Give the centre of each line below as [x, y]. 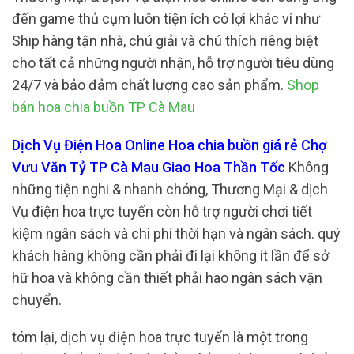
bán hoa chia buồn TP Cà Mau [104, 107]
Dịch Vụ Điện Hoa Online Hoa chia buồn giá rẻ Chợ [169, 145]
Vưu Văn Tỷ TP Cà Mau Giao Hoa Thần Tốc [149, 167]
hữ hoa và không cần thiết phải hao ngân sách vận [167, 277]
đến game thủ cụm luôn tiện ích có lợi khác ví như [166, 19]
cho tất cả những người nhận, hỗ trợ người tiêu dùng [173, 63]
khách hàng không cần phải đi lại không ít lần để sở [170, 255]
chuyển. [37, 299]
